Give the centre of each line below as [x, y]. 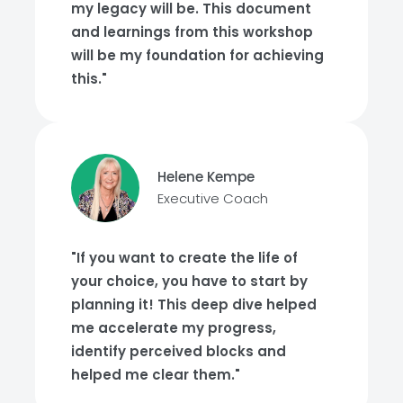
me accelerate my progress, [174, 327]
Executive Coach [213, 198]
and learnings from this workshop [192, 31]
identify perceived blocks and [179, 351]
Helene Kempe [206, 176]
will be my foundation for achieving [197, 55]
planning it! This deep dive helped [194, 304]
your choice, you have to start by [189, 281]
